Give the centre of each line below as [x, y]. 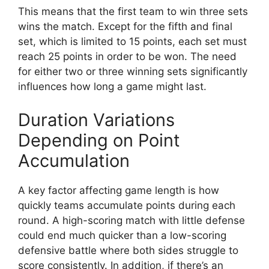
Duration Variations [96, 119]
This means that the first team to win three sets [133, 12]
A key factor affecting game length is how [119, 190]
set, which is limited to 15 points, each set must [132, 42]
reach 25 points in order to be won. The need [127, 57]
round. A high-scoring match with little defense [131, 220]
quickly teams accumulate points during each [127, 205]
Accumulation [74, 160]
